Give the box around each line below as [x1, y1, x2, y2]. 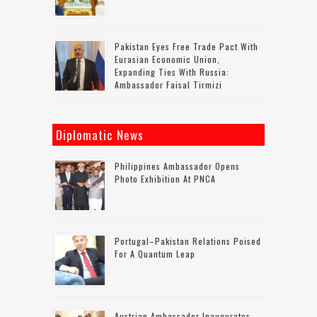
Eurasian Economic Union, [115, 52, 220, 65]
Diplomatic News [56, 125, 144, 144]
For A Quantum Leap [115, 247, 195, 260]
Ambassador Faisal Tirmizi [115, 78, 222, 91]
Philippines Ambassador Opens [115, 159, 240, 172]
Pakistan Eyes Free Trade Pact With [115, 40, 258, 52]
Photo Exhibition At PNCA [115, 172, 216, 185]
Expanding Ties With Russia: [115, 65, 229, 78]
